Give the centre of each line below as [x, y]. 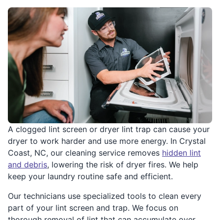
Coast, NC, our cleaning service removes [85, 152]
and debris [27, 164]
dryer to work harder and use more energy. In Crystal [107, 141]
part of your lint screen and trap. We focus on [93, 207]
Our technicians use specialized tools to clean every [105, 196]
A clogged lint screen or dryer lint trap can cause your [109, 129]
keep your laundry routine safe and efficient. [90, 176]
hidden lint [181, 152]
